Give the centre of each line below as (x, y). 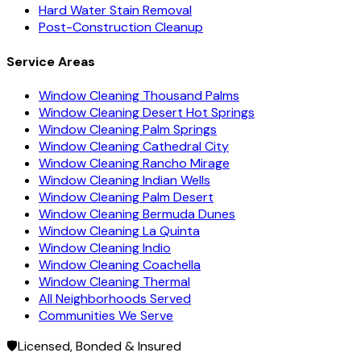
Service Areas (51, 61)
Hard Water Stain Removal (115, 10)
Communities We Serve (106, 315)
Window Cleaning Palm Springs (128, 129)
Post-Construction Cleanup (121, 27)
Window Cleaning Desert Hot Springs (147, 112)
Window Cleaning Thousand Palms (139, 95)
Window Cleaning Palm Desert (126, 197)
